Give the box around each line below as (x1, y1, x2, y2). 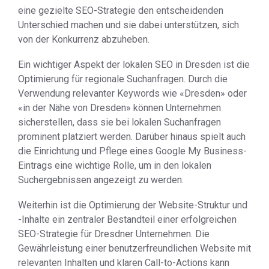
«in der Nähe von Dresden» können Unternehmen (18, 102, 221, 113)
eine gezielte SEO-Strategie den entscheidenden (18, 5, 223, 16)
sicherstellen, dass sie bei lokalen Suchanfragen (18, 116, 221, 128)
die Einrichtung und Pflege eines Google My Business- (18, 145, 247, 157)
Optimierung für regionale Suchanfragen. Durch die (18, 73, 228, 85)
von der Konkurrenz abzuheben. (18, 34, 150, 45)
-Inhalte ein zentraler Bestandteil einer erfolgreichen (18, 214, 237, 225)
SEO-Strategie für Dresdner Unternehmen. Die (18, 228, 210, 240)
